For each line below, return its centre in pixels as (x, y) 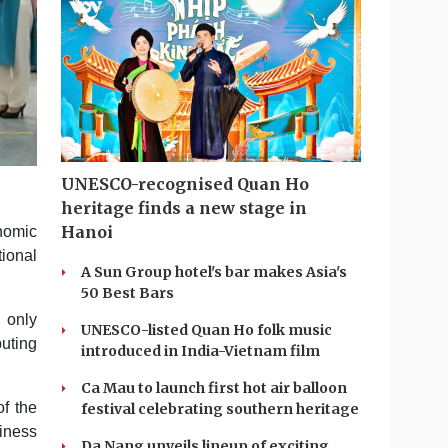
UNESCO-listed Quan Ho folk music (206, 330)
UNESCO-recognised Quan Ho (185, 184)
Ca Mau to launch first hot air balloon (214, 388)
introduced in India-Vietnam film (200, 351)
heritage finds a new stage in (184, 208)
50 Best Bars (127, 293)
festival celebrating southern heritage (220, 409)
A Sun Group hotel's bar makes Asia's (214, 272)
